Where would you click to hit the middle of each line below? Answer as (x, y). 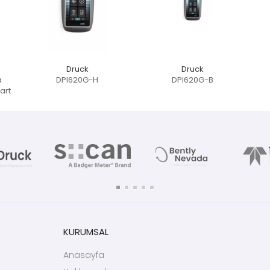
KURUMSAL (86, 232)
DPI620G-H (77, 80)
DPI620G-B (192, 80)
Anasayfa (84, 255)
